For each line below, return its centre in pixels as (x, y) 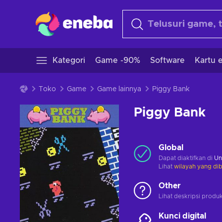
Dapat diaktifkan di (186, 158)
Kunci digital (182, 216)
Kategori (69, 60)
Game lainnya (119, 89)
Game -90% (118, 60)
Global (171, 148)
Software (167, 60)
